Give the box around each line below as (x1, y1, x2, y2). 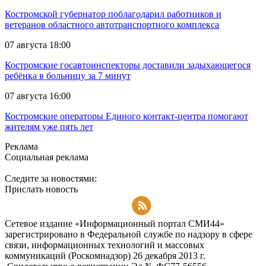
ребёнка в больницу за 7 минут (5, 71, 131, 81)
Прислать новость (5, 184, 78, 195)
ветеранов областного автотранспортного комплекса (5, 20, 219, 30)
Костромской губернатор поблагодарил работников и (5, 9, 221, 20)
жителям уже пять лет (5, 122, 93, 132)
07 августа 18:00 (5, 40, 71, 50)
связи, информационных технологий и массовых (5, 240, 204, 251)
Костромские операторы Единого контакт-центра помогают (5, 111, 248, 122)
